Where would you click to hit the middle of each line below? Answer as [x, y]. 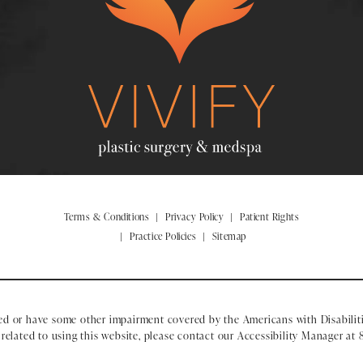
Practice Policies [163, 236]
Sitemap [229, 236]
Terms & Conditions [107, 216]
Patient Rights [270, 216]
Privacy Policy [194, 216]
